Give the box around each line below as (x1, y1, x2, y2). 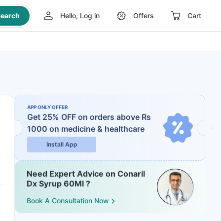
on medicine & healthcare (49, 124, 145, 134)
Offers (133, 11, 154, 20)
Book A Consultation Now (27, 196, 109, 205)
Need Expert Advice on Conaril (27, 169, 145, 179)
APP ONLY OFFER (27, 104, 68, 110)
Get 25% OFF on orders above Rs (27, 112, 151, 122)
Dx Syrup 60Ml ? (27, 179, 90, 188)
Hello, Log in (60, 11, 100, 20)
